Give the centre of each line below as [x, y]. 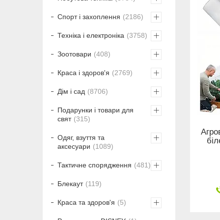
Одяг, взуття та [81, 138]
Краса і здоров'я [83, 73]
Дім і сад [71, 92]
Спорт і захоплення [89, 17]
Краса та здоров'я [86, 203]
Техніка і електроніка [91, 36]
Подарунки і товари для [96, 110]
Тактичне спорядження [95, 165]
